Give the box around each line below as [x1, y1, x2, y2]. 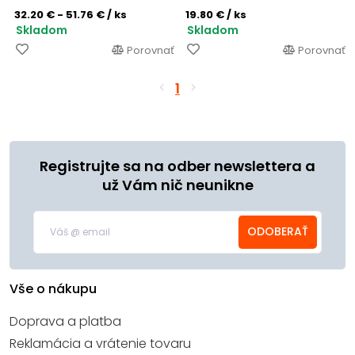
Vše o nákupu [10, 279, 97, 298]
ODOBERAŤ [247, 223, 308, 240]
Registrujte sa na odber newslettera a [40, 155, 315, 176]
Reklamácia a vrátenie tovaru [10, 334, 191, 353]
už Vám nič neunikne [101, 174, 254, 195]
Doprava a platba [10, 311, 121, 330]
